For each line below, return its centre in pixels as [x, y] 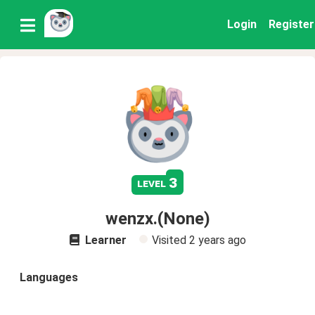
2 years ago [217, 240]
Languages [49, 277]
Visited [170, 240]
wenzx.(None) [157, 219]
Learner [104, 240]
